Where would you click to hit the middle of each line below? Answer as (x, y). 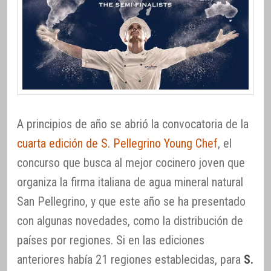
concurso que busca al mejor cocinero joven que (131, 162)
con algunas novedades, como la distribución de (130, 220)
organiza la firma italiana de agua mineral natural (130, 182)
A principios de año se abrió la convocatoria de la (133, 124)
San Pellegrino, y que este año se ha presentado (131, 201)
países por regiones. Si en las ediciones (111, 240)
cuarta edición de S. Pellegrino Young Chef (117, 143)
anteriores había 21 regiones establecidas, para (130, 259)
